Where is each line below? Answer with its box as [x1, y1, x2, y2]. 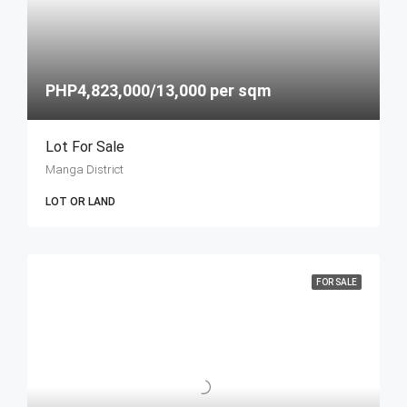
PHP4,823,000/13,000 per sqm [45, 81, 271, 100]
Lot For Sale [45, 138, 124, 155]
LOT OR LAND [45, 195, 115, 208]
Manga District [45, 163, 124, 176]
